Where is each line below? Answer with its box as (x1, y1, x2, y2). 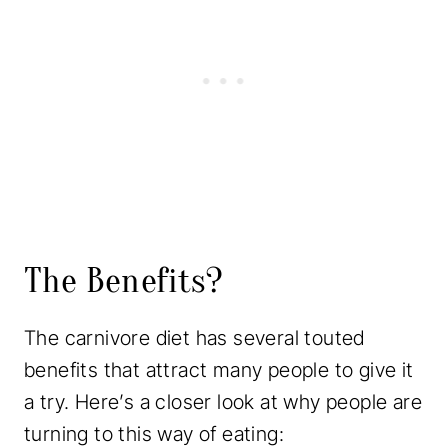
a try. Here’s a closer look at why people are (24, 389, 422, 414)
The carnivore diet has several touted (24, 325, 365, 350)
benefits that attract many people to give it (24, 357, 414, 382)
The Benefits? (24, 259, 224, 301)
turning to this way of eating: (24, 421, 284, 446)
